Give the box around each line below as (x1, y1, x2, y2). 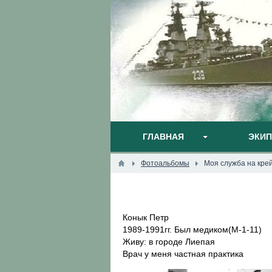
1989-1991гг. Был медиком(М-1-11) (123, 225, 262, 234)
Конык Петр (123, 212, 169, 222)
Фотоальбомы (141, 159, 189, 168)
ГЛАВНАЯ (143, 132, 184, 141)
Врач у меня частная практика (123, 249, 243, 259)
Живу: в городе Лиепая (123, 237, 215, 246)
